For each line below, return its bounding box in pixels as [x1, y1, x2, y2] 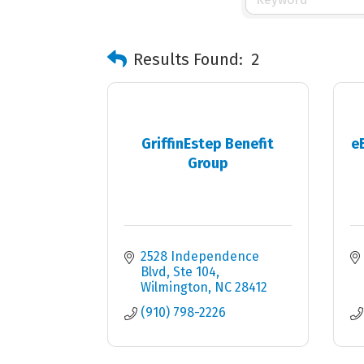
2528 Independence [141, 249, 259, 264]
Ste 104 [173, 264, 216, 279]
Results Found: [133, 50, 243, 69]
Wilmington [141, 279, 208, 295]
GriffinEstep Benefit [141, 134, 275, 153]
